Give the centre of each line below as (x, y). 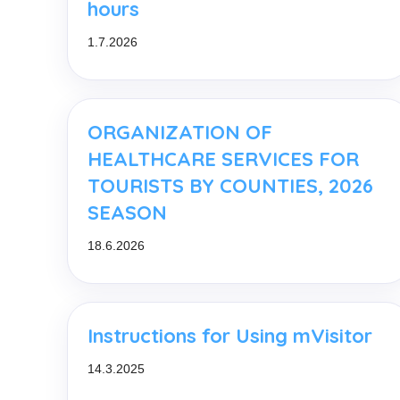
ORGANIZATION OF (180, 132)
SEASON (127, 212)
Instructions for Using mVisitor (230, 335)
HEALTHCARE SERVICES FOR (223, 158)
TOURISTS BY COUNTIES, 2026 (230, 185)
